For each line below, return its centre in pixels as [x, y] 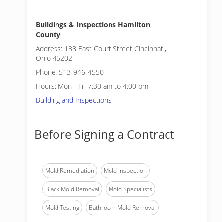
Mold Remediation [70, 171]
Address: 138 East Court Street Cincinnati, [101, 48]
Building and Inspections [74, 100]
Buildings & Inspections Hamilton [93, 25]
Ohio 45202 [54, 58]
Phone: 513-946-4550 [70, 72]
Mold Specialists [130, 189]
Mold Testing [62, 207]
